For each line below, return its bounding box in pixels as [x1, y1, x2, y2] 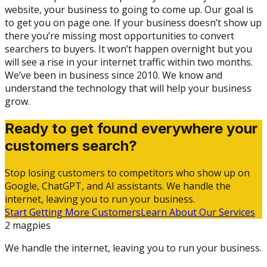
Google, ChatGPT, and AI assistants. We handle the [5, 179, 231, 193]
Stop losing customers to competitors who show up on [5, 166, 250, 179]
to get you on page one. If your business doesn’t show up [5, 15, 262, 29]
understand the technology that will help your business [5, 81, 252, 95]
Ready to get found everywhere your [5, 119, 258, 137]
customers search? [5, 136, 137, 154]
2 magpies [5, 218, 51, 232]
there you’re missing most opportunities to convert [5, 29, 234, 42]
